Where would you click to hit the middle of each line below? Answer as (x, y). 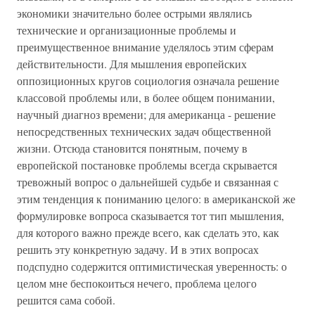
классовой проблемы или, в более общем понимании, (146, 97)
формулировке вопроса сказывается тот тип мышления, (150, 216)
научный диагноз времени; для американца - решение (146, 114)
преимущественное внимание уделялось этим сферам (145, 47)
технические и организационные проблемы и (127, 30)
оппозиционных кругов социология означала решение (148, 81)
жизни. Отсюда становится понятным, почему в (132, 148)
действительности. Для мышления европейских (132, 64)
